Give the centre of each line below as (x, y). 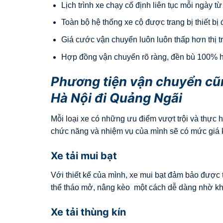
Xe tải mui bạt (84, 156)
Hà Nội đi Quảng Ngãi (116, 98)
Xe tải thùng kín (88, 212)
